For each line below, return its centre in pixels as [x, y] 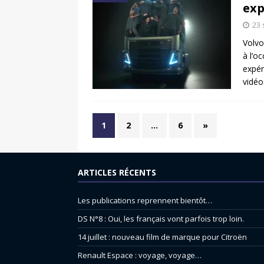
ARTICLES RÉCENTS [117, 173]
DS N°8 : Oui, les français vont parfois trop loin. [162, 219]
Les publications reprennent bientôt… [145, 201]
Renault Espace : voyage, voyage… [140, 255]
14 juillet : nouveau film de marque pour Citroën [162, 237]
